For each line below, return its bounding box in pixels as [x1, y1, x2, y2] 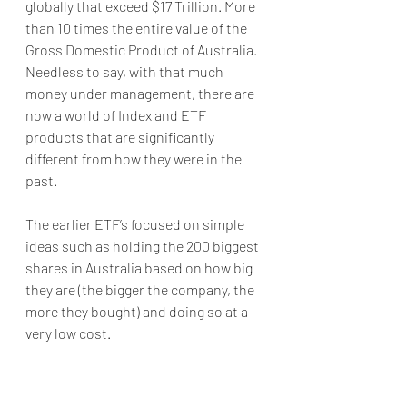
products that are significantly [25, 128, 217, 145]
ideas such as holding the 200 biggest [25, 237, 262, 254]
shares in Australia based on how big [25, 259, 255, 276]
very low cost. [25, 324, 111, 342]
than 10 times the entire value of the [25, 19, 250, 36]
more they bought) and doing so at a [25, 303, 251, 320]
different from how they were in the [25, 150, 244, 167]
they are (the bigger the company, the [25, 281, 257, 298]
